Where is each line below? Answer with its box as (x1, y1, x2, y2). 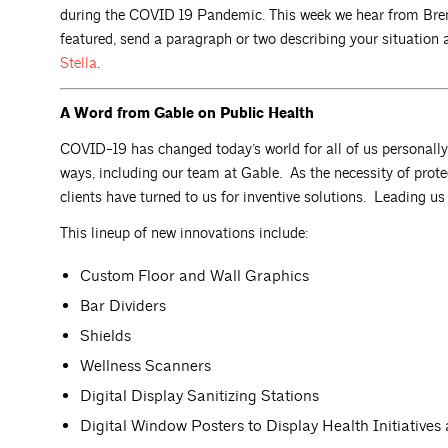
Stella (60, 53, 97, 73)
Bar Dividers (80, 295, 166, 316)
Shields (80, 325, 131, 346)
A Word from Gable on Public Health (60, 103, 314, 123)
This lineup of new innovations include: (60, 223, 309, 243)
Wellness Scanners (80, 355, 211, 376)
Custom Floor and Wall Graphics (80, 265, 309, 286)
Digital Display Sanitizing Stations (80, 385, 319, 406)
